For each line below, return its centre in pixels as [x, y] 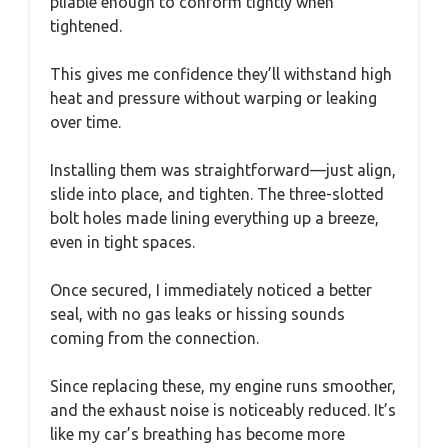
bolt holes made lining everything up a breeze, [214, 217]
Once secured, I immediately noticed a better [211, 289]
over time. [85, 121]
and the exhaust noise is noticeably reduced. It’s [223, 409]
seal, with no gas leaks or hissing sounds [197, 313]
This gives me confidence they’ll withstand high [221, 73]
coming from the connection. [154, 337]
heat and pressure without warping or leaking [213, 97]
